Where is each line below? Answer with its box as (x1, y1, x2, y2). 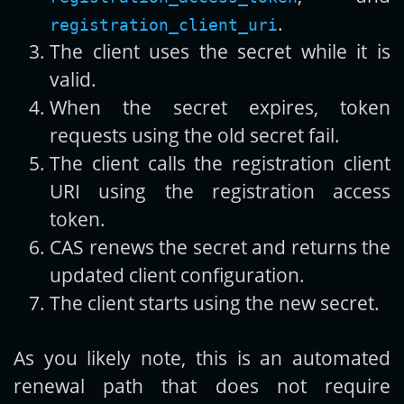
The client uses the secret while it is (50, 38, 390, 65)
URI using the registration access (50, 178, 390, 205)
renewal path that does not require (14, 372, 390, 399)
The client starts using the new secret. (50, 289, 380, 317)
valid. (50, 66, 96, 93)
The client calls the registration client (50, 150, 390, 177)
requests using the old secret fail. (50, 122, 340, 149)
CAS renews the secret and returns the (50, 234, 390, 261)
